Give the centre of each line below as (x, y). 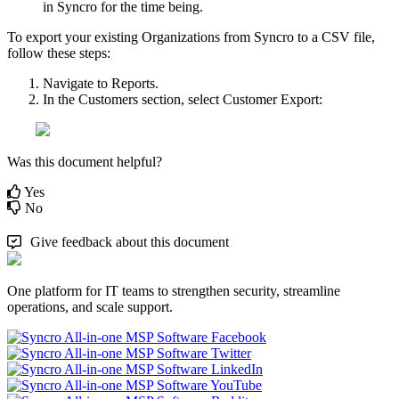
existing (116, 37)
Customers (108, 99)
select (204, 99)
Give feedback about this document (130, 241)
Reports (133, 83)
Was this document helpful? (85, 161)
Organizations (181, 37)
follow (25, 53)
